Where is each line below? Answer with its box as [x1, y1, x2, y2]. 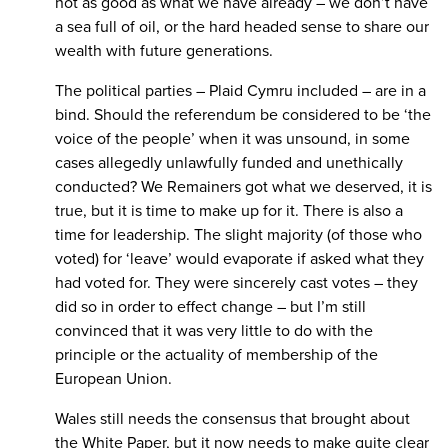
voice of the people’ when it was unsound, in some [55, 128, 410, 149]
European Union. [55, 368, 172, 389]
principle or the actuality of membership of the [55, 344, 378, 365]
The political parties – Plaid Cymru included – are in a [55, 80, 426, 101]
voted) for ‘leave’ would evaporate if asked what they [55, 248, 424, 269]
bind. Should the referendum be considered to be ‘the [55, 104, 431, 125]
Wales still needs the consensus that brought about [55, 408, 410, 429]
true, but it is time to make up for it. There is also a [55, 200, 403, 221]
